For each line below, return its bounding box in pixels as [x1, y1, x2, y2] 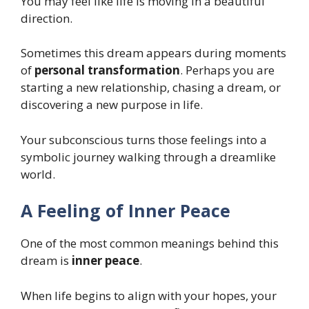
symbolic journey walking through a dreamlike [21, 148, 276, 165]
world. [21, 166, 55, 182]
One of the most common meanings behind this [21, 235, 279, 252]
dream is [21, 252, 72, 269]
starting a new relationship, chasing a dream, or [21, 79, 281, 96]
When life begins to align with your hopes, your [21, 287, 277, 303]
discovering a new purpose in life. [21, 97, 203, 113]
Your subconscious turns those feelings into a [21, 131, 267, 148]
